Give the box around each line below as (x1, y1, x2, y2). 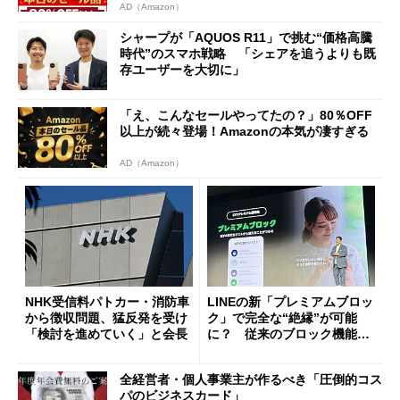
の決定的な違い (207, 342, 295, 357)
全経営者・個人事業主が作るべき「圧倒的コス (120, 372, 382, 387)
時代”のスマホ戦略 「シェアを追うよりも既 (120, 46, 376, 61)
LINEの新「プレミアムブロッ (207, 294, 373, 309)
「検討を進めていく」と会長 (25, 326, 187, 341)
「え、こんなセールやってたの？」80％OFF (120, 108, 372, 123)
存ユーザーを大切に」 (120, 62, 245, 77)
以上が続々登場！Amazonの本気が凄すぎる (120, 124, 369, 139)
